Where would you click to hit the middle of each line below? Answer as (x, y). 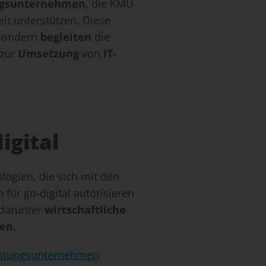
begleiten (66, 37)
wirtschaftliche (85, 210)
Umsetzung (48, 54)
